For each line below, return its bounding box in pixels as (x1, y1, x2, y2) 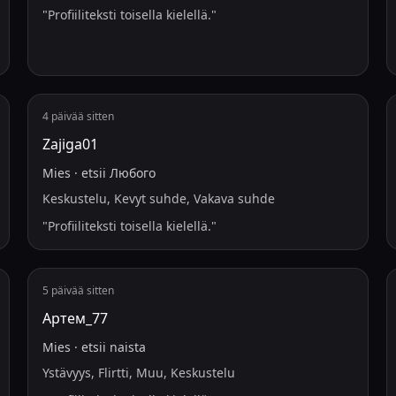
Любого (109, 164, 156, 181)
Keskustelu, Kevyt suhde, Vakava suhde (42, 190, 275, 207)
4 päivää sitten (42, 109, 114, 124)
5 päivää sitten (42, 283, 114, 298)
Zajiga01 (42, 134, 98, 154)
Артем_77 (42, 308, 108, 328)
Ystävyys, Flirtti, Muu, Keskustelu (42, 364, 235, 381)
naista (109, 339, 146, 355)
